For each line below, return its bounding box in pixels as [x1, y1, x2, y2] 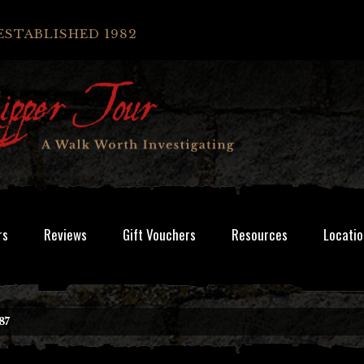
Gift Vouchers [123, 224, 196, 245]
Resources [232, 224, 288, 245]
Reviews [44, 224, 87, 245]
